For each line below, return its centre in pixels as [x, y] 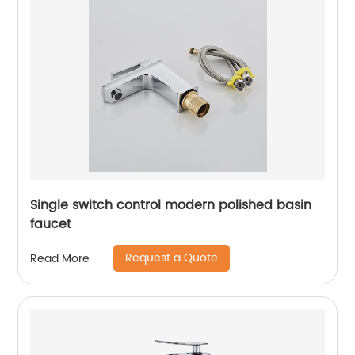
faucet [51, 224]
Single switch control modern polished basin [171, 205]
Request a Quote [172, 258]
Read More [60, 258]
